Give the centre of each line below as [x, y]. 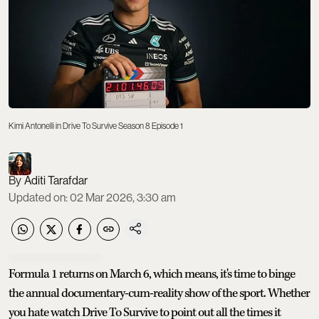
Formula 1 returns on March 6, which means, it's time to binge [152, 274]
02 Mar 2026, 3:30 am [123, 197]
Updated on [37, 197]
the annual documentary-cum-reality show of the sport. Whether [159, 293]
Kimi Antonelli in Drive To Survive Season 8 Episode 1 [96, 126]
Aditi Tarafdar [56, 180]
